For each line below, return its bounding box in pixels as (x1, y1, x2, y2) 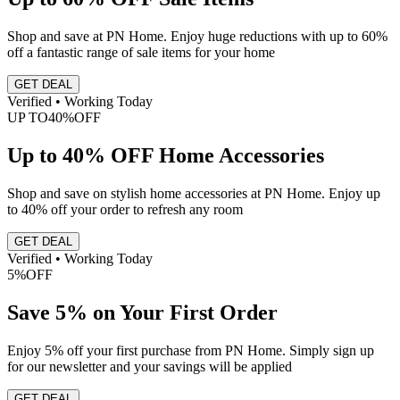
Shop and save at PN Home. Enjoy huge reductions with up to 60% (7, 29, 387, 45)
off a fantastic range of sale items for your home (7, 45, 275, 61)
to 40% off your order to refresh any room (7, 201, 243, 217)
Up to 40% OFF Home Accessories (7, 143, 324, 167)
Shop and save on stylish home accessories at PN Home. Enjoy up (7, 185, 380, 201)
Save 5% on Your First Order (7, 300, 278, 324)
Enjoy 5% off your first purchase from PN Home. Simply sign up (7, 342, 374, 358)
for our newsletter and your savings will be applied (7, 358, 292, 374)
